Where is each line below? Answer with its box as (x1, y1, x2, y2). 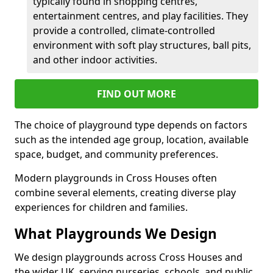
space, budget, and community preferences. (15, 147, 218, 161)
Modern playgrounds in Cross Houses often (15, 171, 217, 185)
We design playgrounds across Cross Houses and (15, 250, 243, 264)
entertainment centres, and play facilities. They (33, 9, 248, 23)
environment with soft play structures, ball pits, (33, 38, 251, 52)
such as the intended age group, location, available (15, 132, 249, 146)
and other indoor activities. (33, 52, 157, 66)
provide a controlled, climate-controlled (33, 23, 215, 37)
